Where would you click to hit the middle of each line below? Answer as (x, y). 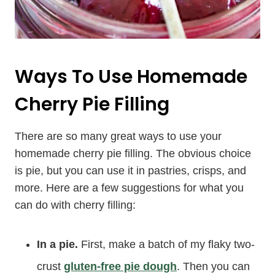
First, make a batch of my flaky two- (168, 245)
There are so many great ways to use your (118, 137)
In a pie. (59, 245)
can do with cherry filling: (75, 205)
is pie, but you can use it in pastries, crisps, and (130, 171)
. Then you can (213, 267)
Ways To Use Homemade (131, 77)
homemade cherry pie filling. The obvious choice (133, 154)
